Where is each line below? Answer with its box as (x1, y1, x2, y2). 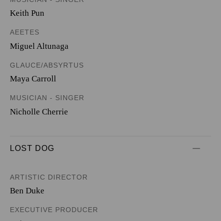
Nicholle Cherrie (10, 107, 68, 116)
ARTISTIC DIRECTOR (10, 173, 88, 181)
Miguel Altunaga (10, 41, 69, 51)
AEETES (10, 28, 39, 36)
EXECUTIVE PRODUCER (10, 206, 98, 214)
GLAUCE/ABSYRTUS (10, 61, 84, 69)
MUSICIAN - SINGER (10, 94, 84, 102)
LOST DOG (10, 144, 54, 152)
